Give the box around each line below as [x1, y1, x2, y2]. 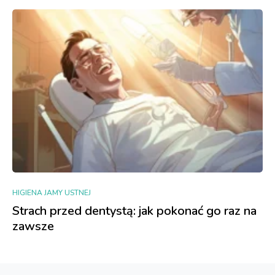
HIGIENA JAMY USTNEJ [12, 188, 91, 198]
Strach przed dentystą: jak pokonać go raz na [12, 203, 257, 220]
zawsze [12, 218, 54, 235]
